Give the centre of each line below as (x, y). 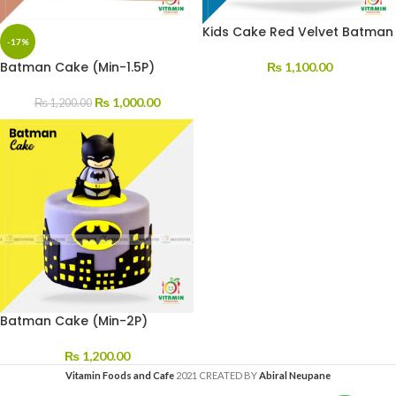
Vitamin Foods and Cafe (120, 375)
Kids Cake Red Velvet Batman (298, 32)
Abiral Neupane (295, 375)
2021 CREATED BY (217, 375)
